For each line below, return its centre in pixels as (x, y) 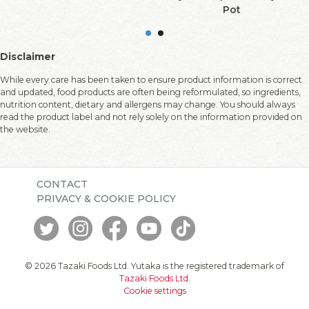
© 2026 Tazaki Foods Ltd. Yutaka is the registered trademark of (154, 266)
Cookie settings (154, 291)
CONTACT (62, 185)
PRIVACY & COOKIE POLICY (106, 199)
